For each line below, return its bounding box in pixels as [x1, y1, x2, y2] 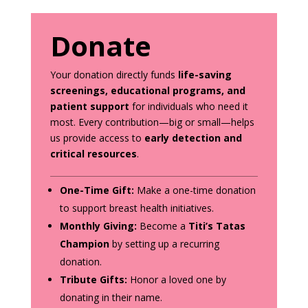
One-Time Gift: [59, 184, 134, 197]
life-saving [177, 68, 232, 82]
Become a [136, 219, 188, 233]
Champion [59, 237, 109, 251]
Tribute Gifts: [59, 273, 127, 287]
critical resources [49, 147, 137, 161]
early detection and [144, 131, 242, 145]
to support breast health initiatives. [59, 201, 214, 215]
